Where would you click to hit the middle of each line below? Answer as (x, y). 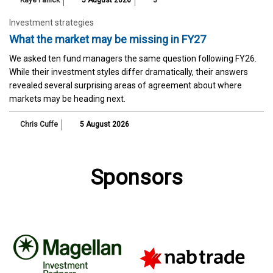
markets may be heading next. (67, 98)
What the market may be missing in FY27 (108, 39)
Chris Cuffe (39, 124)
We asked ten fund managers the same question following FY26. (133, 58)
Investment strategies (51, 22)
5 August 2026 (104, 124)
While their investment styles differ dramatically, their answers (129, 72)
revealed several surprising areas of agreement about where (126, 85)
